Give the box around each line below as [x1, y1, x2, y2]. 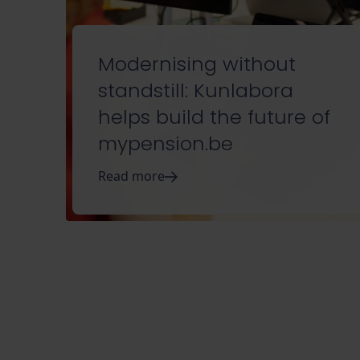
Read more [98, 167, 165, 186]
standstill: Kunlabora [98, 77, 293, 104]
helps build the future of [98, 104, 330, 131]
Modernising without [98, 51, 296, 78]
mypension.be [98, 130, 233, 157]
